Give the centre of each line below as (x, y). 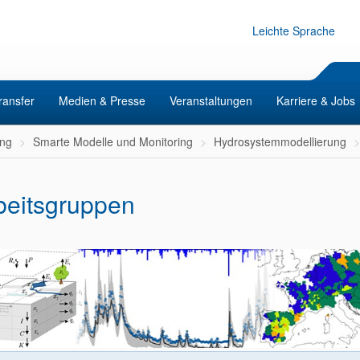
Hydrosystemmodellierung (280, 141)
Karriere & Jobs (316, 100)
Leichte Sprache (294, 31)
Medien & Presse (102, 100)
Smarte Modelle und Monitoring (113, 141)
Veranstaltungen (211, 100)
